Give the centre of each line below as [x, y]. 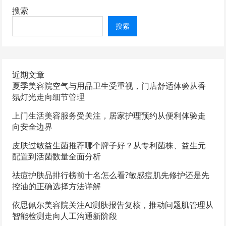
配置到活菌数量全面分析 [57, 156]
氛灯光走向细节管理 [49, 97]
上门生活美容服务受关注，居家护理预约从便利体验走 [109, 115]
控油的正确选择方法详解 [57, 186]
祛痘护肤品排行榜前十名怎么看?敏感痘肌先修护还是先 [111, 175]
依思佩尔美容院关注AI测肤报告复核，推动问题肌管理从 [113, 205]
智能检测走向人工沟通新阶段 [65, 216]
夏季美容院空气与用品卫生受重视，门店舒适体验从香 [109, 86]
